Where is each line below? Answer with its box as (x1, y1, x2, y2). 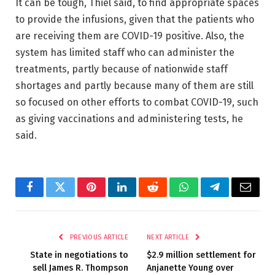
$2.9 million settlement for (147, 249, 256, 260)
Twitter (59, 190, 91, 201)
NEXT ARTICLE (147, 233, 192, 241)
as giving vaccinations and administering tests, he (15, 112, 243, 125)
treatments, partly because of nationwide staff (15, 63, 228, 75)
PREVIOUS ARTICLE (68, 233, 128, 241)
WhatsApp (182, 190, 230, 201)
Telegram (214, 190, 256, 201)
